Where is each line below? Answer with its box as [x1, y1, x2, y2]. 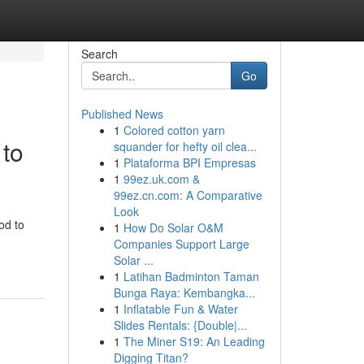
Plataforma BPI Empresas [123, 154, 256, 171]
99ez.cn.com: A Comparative [113, 187, 262, 203]
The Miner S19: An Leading [123, 333, 265, 349]
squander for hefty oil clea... [113, 138, 257, 154]
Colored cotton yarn [123, 122, 225, 138]
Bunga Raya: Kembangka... [113, 284, 255, 301]
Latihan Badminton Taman [123, 268, 259, 284]
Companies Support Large [113, 236, 249, 252]
